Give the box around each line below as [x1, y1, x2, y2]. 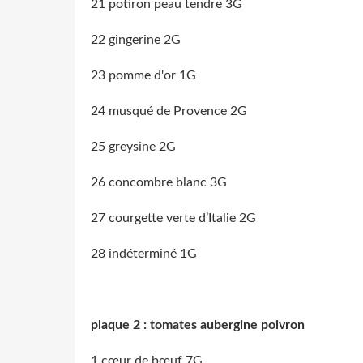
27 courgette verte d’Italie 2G [91, 211, 256, 224]
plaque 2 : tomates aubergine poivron [91, 318, 305, 331]
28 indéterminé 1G [91, 246, 197, 260]
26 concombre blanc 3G [91, 175, 227, 189]
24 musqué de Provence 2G [91, 104, 247, 117]
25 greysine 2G [91, 139, 176, 153]
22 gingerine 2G [91, 32, 181, 46]
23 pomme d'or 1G [91, 68, 196, 82]
